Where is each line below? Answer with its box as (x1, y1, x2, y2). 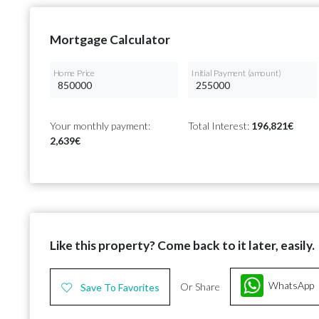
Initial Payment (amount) (191, 68, 281, 78)
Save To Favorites (80, 281, 159, 293)
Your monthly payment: (50, 120, 150, 132)
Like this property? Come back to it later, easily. (50, 238, 315, 253)
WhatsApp (268, 279, 314, 292)
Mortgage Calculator (50, 32, 170, 48)
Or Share (180, 281, 220, 293)
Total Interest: (188, 120, 252, 132)
